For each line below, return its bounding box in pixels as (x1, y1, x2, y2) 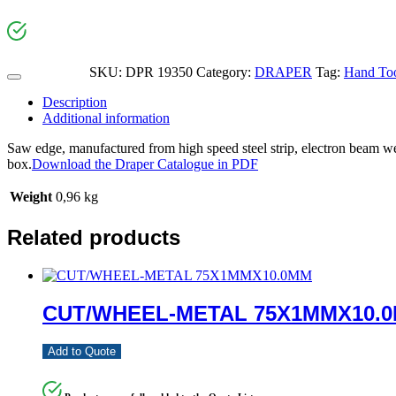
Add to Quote (48, 345, 116, 359)
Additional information (42, 110, 170, 126)
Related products (7, 225, 180, 249)
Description (42, 94, 107, 110)
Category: (196, 64, 255, 80)
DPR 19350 (126, 64, 193, 80)
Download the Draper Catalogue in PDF (32, 156, 258, 171)
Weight (10, 188, 52, 204)
